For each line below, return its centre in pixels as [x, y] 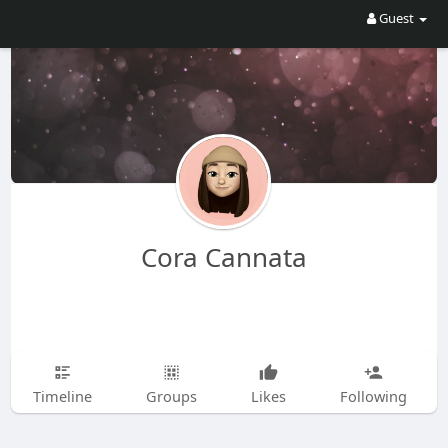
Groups [171, 396]
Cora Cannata [223, 257]
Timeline [62, 396]
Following [373, 396]
